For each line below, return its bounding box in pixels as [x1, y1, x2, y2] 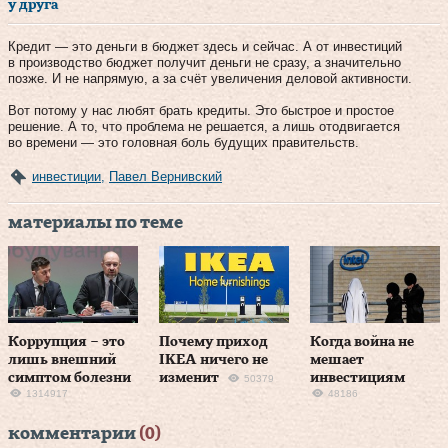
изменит [159, 371, 220, 386]
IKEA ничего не [159, 353, 269, 368]
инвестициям [310, 371, 406, 386]
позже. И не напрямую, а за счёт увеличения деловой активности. [8, 70, 412, 86]
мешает [310, 353, 365, 368]
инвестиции [32, 168, 101, 184]
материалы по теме [8, 213, 183, 232]
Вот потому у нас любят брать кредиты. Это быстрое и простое [8, 102, 394, 118]
